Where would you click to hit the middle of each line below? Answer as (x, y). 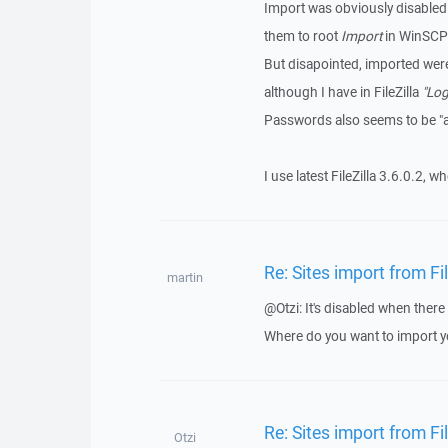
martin (184, 277)
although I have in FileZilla (342, 92)
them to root (302, 36)
